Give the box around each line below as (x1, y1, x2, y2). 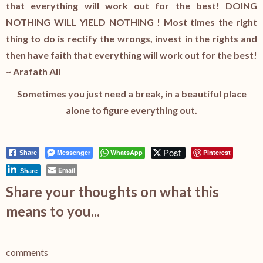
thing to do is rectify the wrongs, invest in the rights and (6, 33, 257, 44)
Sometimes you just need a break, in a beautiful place (16, 88, 247, 99)
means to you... (6, 203, 100, 220)
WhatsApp (110, 148, 143, 157)
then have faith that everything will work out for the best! (6, 49, 257, 60)
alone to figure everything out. (66, 104, 197, 116)
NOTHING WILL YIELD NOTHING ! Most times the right (6, 16, 257, 28)
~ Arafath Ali (6, 66, 62, 77)
